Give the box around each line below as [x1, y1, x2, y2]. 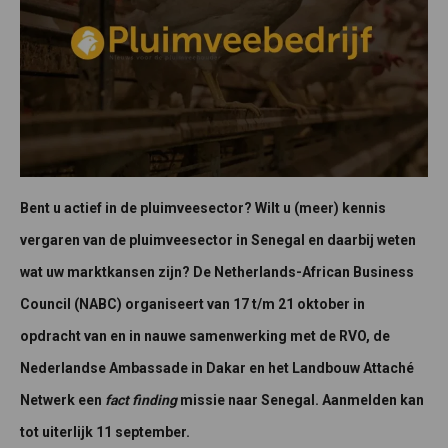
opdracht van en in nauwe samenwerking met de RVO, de [20, 327, 390, 344]
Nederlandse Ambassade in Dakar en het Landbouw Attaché [20, 359, 414, 376]
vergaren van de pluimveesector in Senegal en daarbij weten [20, 231, 416, 248]
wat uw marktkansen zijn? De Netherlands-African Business [20, 263, 414, 280]
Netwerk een [20, 391, 105, 408]
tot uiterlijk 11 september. [20, 423, 190, 440]
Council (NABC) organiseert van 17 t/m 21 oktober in [20, 295, 365, 312]
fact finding [105, 391, 180, 408]
